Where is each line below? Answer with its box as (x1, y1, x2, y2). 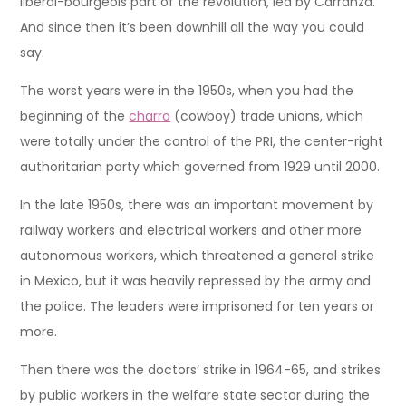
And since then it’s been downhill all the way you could (20, 17, 365, 36)
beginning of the (20, 106, 130, 125)
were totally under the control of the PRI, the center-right (20, 131, 384, 150)
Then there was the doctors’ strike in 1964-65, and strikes (20, 360, 382, 379)
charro (129, 106, 171, 125)
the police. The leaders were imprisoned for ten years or (20, 296, 375, 315)
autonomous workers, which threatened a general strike (20, 246, 375, 265)
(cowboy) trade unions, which (170, 106, 364, 125)
